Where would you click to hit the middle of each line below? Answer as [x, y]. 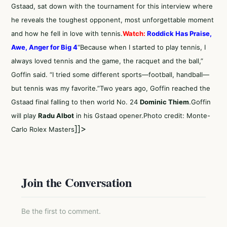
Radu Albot [56, 116]
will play [25, 116]
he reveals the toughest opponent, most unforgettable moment [112, 20]
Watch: [135, 33]
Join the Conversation [77, 182]
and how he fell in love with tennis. [67, 33]
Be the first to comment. [61, 211]
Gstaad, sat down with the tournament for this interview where [112, 6]
